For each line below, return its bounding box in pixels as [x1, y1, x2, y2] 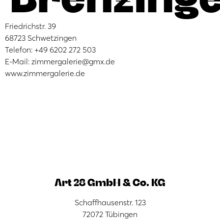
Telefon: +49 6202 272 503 [5, 45, 96, 55]
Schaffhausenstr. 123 [74, 197, 146, 208]
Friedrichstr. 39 [5, 21, 56, 31]
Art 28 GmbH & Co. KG [55, 176, 165, 188]
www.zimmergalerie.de [5, 68, 85, 78]
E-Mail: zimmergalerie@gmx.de [5, 56, 115, 66]
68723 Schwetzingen [5, 33, 77, 43]
